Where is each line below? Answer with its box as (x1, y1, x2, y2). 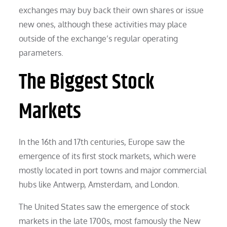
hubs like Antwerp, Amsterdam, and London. (19, 179, 180, 190)
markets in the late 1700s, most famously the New (19, 215, 201, 226)
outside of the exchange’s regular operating (19, 33, 178, 44)
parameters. (19, 47, 64, 58)
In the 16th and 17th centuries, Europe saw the (19, 136, 185, 147)
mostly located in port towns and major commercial (19, 165, 207, 175)
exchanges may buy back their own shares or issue (19, 5, 204, 15)
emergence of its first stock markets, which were (19, 150, 197, 161)
